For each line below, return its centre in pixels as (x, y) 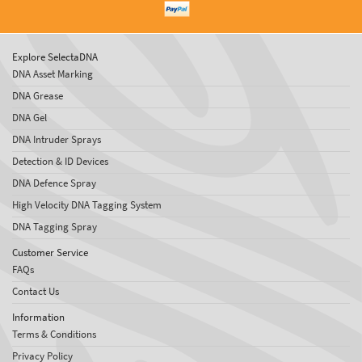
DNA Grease (38, 95)
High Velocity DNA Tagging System (87, 204)
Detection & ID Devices (60, 161)
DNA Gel (29, 117)
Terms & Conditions (54, 334)
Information (38, 317)
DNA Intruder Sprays (57, 139)
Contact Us (36, 291)
